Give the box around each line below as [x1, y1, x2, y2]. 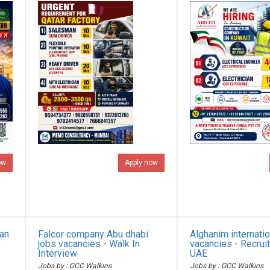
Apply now [124, 159, 158, 167]
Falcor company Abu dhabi [38, 228, 149, 240]
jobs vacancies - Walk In [38, 238, 140, 250]
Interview [38, 248, 78, 259]
